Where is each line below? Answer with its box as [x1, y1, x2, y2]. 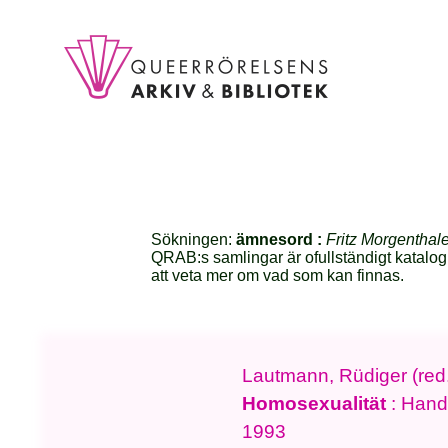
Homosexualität [242, 392, 387, 414]
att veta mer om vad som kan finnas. [151, 267, 405, 285]
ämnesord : [236, 231, 327, 249]
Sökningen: [151, 231, 237, 249]
